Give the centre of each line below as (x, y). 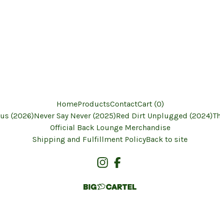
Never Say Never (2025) (75, 116)
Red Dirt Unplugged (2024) (164, 116)
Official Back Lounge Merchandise (110, 127)
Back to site (167, 139)
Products (94, 104)
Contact (124, 104)
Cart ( (147, 104)
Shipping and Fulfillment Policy (89, 139)
